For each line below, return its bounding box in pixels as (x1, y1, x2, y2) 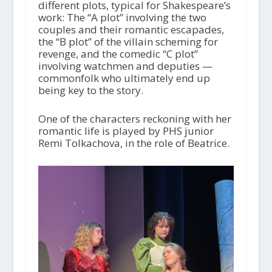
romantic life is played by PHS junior (38, 124, 214, 138)
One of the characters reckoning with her (38, 112, 231, 126)
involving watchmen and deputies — (38, 59, 212, 73)
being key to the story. (38, 83, 143, 98)
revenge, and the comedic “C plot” (38, 47, 198, 61)
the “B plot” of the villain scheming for (38, 35, 218, 49)
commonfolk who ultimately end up (38, 71, 210, 86)
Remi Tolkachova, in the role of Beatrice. (38, 136, 229, 151)
